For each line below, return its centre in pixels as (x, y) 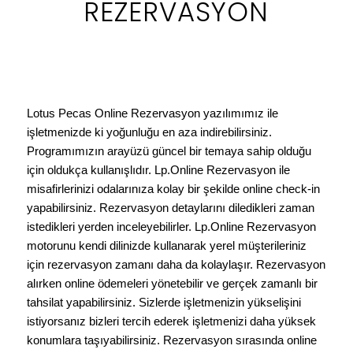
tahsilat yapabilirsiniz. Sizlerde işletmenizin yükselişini (163, 302)
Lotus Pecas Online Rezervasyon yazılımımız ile (152, 113)
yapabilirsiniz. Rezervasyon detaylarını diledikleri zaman (170, 207)
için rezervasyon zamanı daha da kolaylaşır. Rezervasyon (176, 264)
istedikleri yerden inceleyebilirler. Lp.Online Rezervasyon (171, 226)
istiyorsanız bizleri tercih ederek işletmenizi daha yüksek (171, 321)
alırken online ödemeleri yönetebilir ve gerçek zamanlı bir (172, 283)
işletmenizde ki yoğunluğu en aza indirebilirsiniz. (149, 132)
